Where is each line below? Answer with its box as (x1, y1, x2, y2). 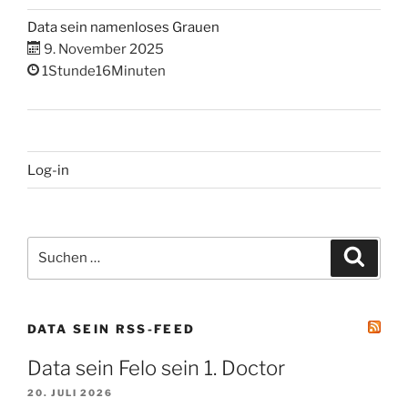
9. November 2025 (41, 41, 164, 58)
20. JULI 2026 (27, 387, 113, 399)
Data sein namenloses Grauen (27, 19, 219, 36)
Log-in (27, 161, 69, 178)
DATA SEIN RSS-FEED (27, 321, 196, 336)
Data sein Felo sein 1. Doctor (27, 356, 285, 381)
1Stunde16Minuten (39, 63, 166, 80)
